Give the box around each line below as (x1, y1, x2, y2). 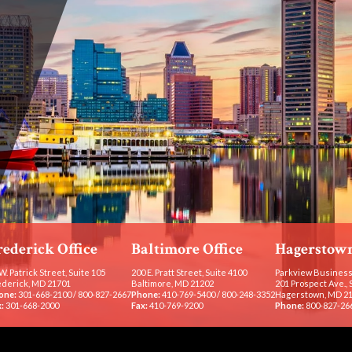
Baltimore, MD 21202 (130, 277, 214, 288)
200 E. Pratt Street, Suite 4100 (130, 266, 247, 277)
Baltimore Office (130, 238, 243, 259)
